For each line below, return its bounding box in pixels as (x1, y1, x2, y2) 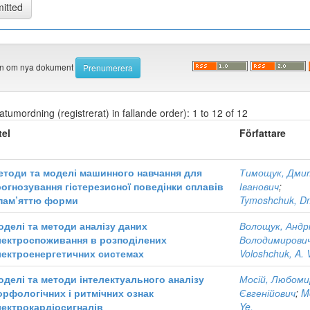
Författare (239, 126, 286, 140)
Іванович (239, 179, 280, 194)
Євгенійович (239, 286, 296, 300)
